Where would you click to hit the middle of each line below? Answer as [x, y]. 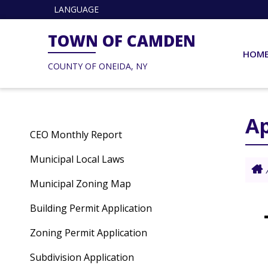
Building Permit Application [91, 208]
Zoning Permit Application [89, 233]
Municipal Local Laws [77, 159]
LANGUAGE [76, 9]
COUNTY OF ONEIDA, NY [98, 66]
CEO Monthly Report [76, 135]
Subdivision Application [82, 257]
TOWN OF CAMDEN [122, 41]
